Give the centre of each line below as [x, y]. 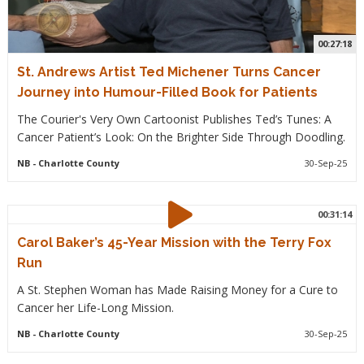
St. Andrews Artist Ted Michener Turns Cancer [169, 72]
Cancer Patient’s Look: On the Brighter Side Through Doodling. [181, 137]
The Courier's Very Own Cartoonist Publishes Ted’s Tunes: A [174, 119]
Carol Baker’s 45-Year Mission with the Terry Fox [174, 243]
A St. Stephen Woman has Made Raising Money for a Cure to [177, 290]
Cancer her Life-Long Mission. [95, 308]
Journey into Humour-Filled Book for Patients [167, 93]
